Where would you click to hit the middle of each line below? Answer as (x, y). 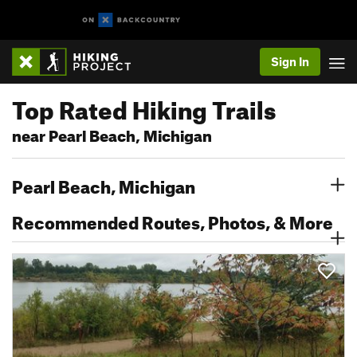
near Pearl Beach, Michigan (112, 133)
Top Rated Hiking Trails (144, 106)
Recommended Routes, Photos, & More (173, 220)
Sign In (290, 61)
